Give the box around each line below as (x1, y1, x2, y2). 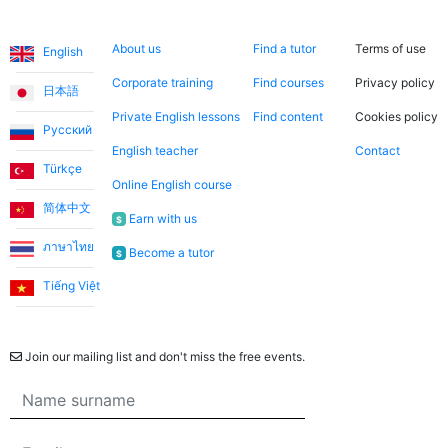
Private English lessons (112, 108, 241, 124)
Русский (40, 121, 92, 137)
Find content (252, 108, 323, 124)
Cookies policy (354, 108, 438, 124)
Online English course (112, 176, 233, 192)
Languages (10, 3, 95, 24)
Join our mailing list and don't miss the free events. (22, 348, 305, 364)
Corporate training (112, 74, 214, 90)
